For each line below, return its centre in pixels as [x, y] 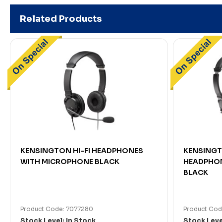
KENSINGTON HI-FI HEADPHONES [82, 151]
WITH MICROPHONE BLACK [70, 162]
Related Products [61, 19]
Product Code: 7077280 [57, 209]
